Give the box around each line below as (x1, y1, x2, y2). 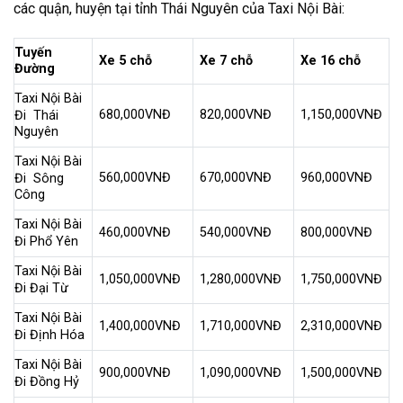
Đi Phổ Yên (14, 233, 78, 249)
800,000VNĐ (300, 225, 373, 241)
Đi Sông (14, 170, 64, 186)
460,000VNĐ (99, 225, 172, 241)
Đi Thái (14, 107, 58, 123)
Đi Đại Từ (14, 280, 68, 296)
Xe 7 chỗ (200, 53, 254, 69)
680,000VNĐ (99, 107, 172, 123)
